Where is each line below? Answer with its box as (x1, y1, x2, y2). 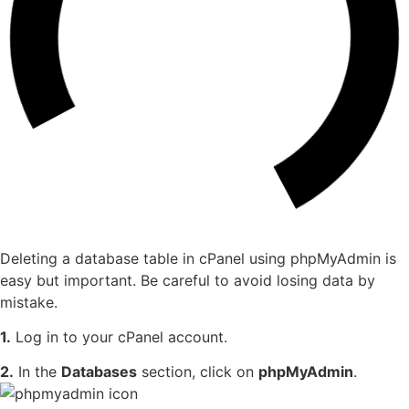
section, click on (137, 362, 258, 382)
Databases (61, 362, 137, 382)
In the (14, 362, 61, 382)
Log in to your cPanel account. (11, 328, 227, 347)
